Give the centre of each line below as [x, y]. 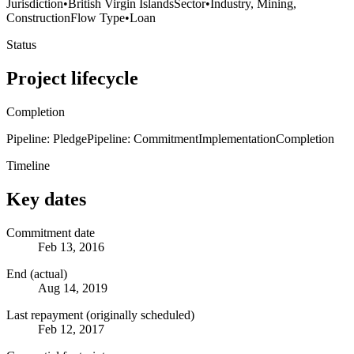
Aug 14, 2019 [73, 288]
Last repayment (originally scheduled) [100, 314]
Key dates [46, 199]
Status [21, 44]
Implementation [237, 138]
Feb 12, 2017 [71, 329]
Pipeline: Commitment [143, 138]
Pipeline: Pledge [47, 138]
